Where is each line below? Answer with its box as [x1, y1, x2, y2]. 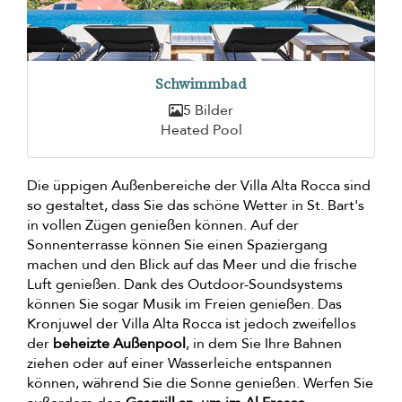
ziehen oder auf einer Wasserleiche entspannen [27, 354, 332, 374]
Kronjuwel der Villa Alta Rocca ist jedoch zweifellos [27, 314, 356, 335]
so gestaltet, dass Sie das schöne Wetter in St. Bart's [27, 196, 364, 216]
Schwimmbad [155, 74, 247, 94]
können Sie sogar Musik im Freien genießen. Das [27, 294, 342, 315]
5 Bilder [183, 100, 233, 121]
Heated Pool [160, 120, 242, 141]
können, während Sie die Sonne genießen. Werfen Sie [27, 373, 373, 394]
